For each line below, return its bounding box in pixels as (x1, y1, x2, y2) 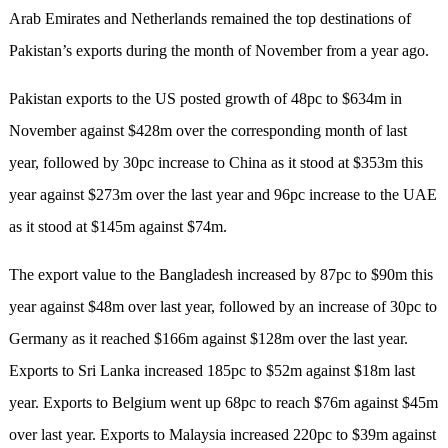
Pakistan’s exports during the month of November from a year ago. (8, 42, 429, 60)
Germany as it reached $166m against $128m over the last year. (8, 330, 408, 348)
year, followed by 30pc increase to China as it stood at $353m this (8, 154, 423, 172)
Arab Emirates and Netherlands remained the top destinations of (8, 10, 411, 28)
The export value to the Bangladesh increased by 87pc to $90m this (8, 266, 433, 284)
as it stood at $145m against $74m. (8, 218, 227, 236)
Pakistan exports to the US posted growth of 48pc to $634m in (8, 90, 402, 108)
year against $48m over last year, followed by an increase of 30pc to (8, 298, 437, 316)
